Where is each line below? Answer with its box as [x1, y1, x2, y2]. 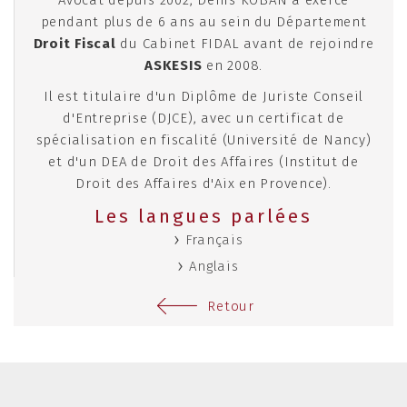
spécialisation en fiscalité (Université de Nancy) [35, 132, 372, 149]
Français [184, 232, 243, 249]
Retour [207, 298, 254, 315]
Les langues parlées [94, 205, 313, 228]
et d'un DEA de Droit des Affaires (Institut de [48, 154, 359, 171]
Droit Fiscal [33, 35, 116, 53]
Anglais [189, 258, 239, 275]
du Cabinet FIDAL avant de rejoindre [115, 35, 374, 53]
